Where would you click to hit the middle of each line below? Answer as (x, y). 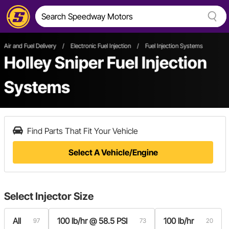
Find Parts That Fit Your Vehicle (83, 131)
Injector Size (64, 196)
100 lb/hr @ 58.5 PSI (92, 221)
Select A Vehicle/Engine (113, 152)
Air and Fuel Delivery (30, 46)
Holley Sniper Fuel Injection (106, 63)
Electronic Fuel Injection (101, 46)
